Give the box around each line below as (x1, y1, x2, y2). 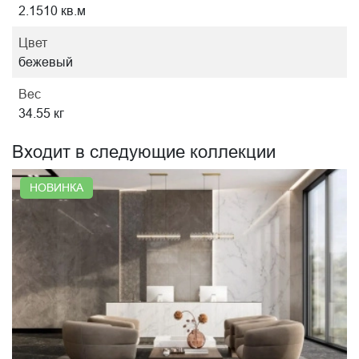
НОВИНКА (30, 181, 83, 194)
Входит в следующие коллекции (12, 142, 276, 162)
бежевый (18, 54, 73, 69)
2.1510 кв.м (18, 3, 86, 18)
